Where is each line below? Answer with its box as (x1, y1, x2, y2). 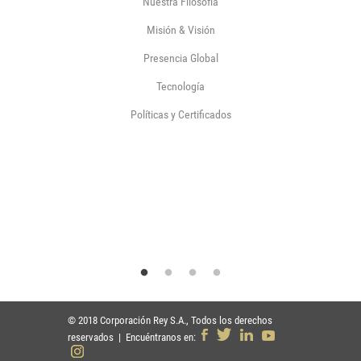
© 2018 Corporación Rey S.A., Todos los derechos (68, 314, 272, 326)
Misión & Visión (146, 23, 215, 36)
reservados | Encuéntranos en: (68, 331, 198, 343)
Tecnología (156, 80, 205, 93)
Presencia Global (143, 52, 218, 64)
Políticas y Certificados (130, 108, 231, 121)
